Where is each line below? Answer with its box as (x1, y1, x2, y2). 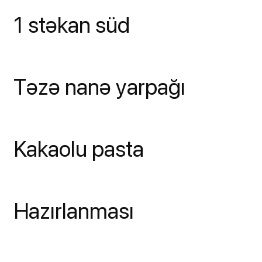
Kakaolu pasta (13, 136, 144, 163)
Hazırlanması (13, 198, 134, 225)
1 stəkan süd (13, 12, 130, 39)
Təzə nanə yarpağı (13, 74, 185, 101)
